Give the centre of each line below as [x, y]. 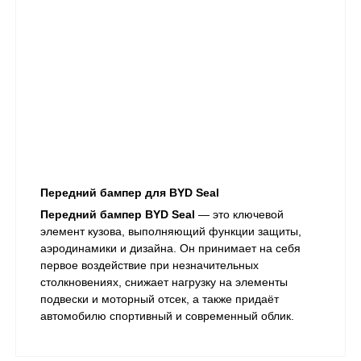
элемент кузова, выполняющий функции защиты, [171, 232]
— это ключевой [239, 215]
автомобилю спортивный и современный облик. [167, 316]
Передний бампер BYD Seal [118, 215]
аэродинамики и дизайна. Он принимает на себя [170, 249]
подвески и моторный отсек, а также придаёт [160, 299]
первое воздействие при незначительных [149, 266]
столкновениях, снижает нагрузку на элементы [164, 282]
